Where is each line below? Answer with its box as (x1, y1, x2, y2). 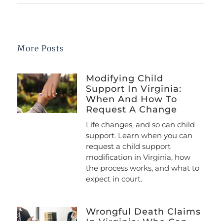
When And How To (85, 94, 177, 105)
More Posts (17, 43, 64, 54)
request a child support (85, 142, 171, 151)
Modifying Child (85, 73, 163, 84)
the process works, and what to (85, 163, 199, 173)
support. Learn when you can (85, 131, 192, 141)
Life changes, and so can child (85, 120, 195, 130)
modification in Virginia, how (85, 152, 190, 162)
